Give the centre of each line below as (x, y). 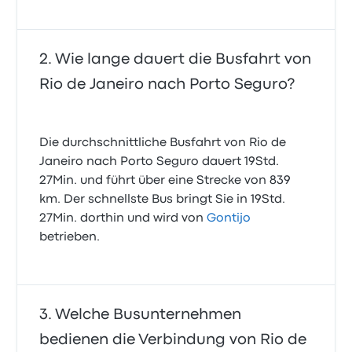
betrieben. (70, 238)
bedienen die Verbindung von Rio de (173, 340)
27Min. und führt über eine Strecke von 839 (165, 181)
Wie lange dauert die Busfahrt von (183, 60)
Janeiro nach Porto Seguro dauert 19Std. (159, 162)
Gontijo (229, 219)
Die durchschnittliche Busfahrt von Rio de (163, 143)
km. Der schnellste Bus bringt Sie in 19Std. (163, 200)
